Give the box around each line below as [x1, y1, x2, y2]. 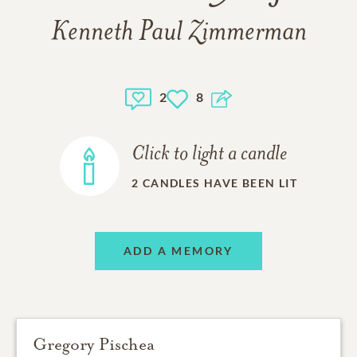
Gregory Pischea [33, 333, 155, 355]
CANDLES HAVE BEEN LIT [142, 175, 298, 190]
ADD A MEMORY [124, 244, 233, 258]
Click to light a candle [131, 143, 287, 166]
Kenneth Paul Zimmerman [50, 19, 307, 47]
